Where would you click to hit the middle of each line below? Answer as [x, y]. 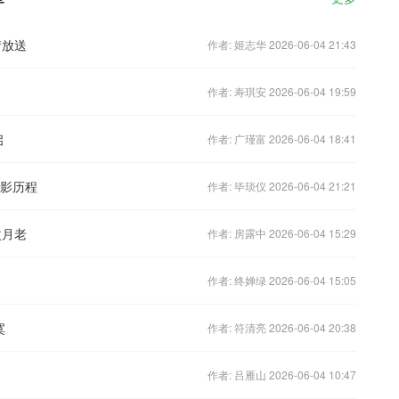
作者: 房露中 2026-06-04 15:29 [282, 232]
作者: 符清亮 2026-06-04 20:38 [282, 327]
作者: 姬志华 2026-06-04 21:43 [282, 44]
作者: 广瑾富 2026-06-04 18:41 [282, 138]
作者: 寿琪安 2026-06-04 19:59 [282, 91]
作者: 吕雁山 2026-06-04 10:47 [282, 374]
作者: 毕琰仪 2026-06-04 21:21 [282, 185]
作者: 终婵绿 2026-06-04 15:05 [282, 280]
